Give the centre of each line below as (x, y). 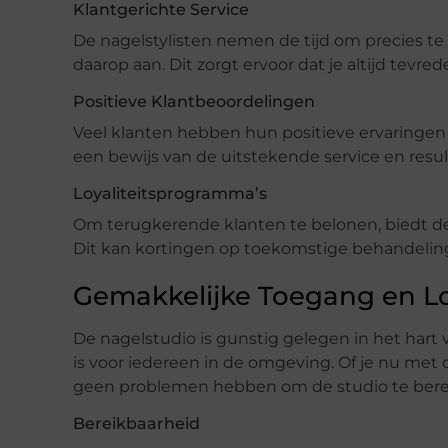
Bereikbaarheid (136, 423)
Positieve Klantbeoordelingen (194, 101)
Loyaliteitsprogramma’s (170, 193)
